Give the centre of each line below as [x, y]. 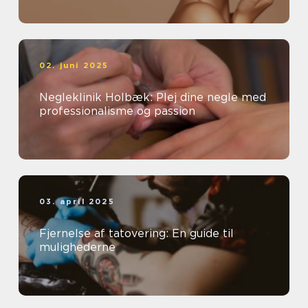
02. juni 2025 [74, 65]
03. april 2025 [77, 201]
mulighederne [77, 247]
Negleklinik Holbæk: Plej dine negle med [153, 97]
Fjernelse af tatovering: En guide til [136, 233]
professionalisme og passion [117, 111]
